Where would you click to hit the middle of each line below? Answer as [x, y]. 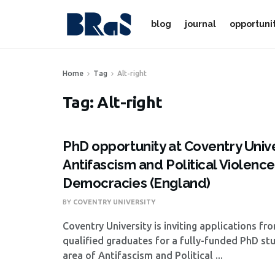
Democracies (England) [137, 183]
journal [200, 24]
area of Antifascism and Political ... [143, 255]
